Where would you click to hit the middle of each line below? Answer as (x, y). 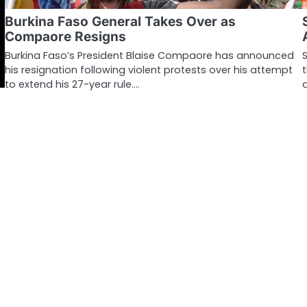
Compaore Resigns (65, 36)
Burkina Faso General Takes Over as (120, 21)
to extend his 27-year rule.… (72, 84)
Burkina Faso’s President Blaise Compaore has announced (149, 55)
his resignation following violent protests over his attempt (148, 70)
